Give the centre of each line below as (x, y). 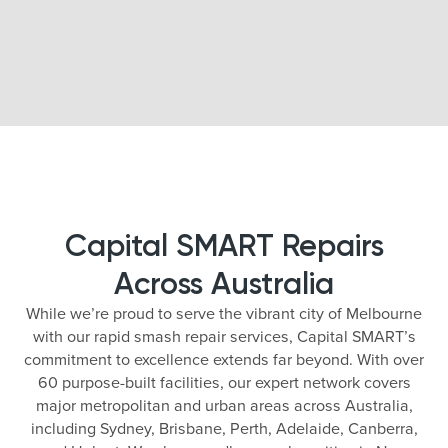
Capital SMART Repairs (224, 245)
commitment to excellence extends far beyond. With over (224, 359)
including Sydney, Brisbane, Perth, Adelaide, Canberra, (224, 428)
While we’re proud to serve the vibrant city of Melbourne (224, 313)
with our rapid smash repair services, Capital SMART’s (224, 336)
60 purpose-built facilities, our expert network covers (224, 382)
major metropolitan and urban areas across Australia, (224, 405)
